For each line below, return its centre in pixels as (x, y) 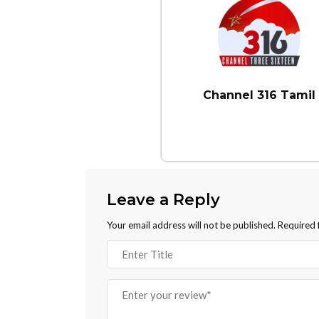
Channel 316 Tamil (259, 95)
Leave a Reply (163, 199)
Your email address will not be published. (191, 225)
